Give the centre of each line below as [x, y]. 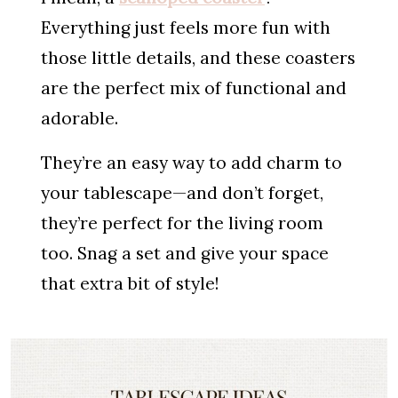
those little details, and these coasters [198, 57]
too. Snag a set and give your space [184, 253]
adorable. [79, 118]
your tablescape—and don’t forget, [182, 192]
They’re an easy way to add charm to [191, 162]
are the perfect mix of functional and [193, 88]
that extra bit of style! [129, 283]
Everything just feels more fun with [185, 27]
